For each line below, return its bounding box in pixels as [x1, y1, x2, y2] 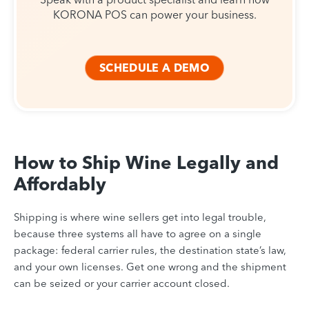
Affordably [14, 173, 106, 196]
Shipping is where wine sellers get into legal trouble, [14, 210, 266, 224]
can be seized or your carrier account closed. [14, 277, 230, 290]
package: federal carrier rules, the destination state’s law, [14, 243, 286, 257]
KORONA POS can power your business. [52, 7, 257, 21]
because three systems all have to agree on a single [14, 227, 261, 241]
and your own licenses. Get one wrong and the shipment [14, 260, 286, 274]
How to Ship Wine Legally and [14, 152, 279, 175]
